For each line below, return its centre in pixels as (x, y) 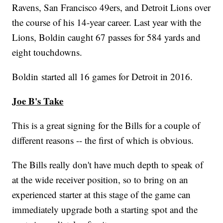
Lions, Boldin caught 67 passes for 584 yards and (107, 37)
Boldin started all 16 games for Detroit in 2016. (103, 77)
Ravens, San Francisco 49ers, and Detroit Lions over (111, 7)
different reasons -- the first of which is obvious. (103, 140)
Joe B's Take (38, 101)
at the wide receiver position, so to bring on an (100, 180)
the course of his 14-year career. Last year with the (107, 22)
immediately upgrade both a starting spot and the (105, 210)
